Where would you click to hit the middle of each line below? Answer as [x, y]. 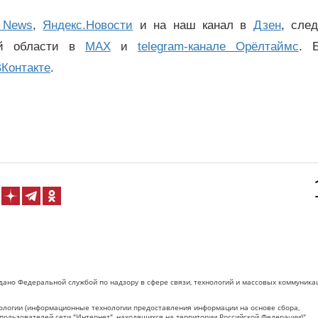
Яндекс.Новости [88, 25]
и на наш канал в [193, 25]
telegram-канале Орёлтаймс [218, 46]
